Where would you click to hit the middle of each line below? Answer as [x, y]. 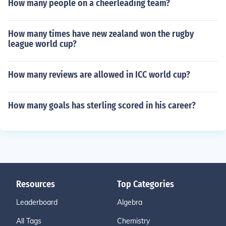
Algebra [130, 202]
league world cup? [42, 44]
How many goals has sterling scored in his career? [102, 105]
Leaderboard [37, 202]
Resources [36, 184]
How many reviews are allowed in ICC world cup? [99, 75]
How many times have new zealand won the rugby [101, 34]
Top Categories [146, 184]
